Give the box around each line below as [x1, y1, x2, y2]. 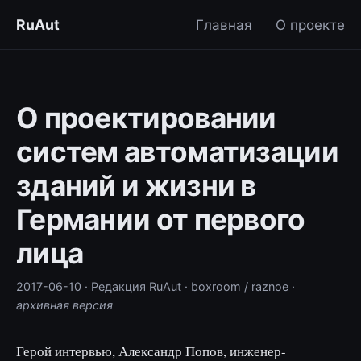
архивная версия [16, 298, 113, 312]
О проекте [276, 16, 345, 33]
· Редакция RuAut [85, 280, 181, 293]
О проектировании [16, 101, 276, 135]
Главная [196, 16, 252, 33]
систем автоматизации [16, 135, 338, 169]
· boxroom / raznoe [185, 280, 288, 293]
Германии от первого [16, 202, 305, 237]
